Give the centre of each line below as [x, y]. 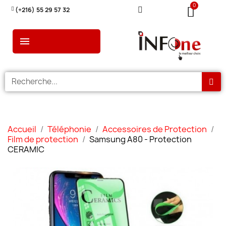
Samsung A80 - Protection [140, 139]
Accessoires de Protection [155, 129]
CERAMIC [26, 150]
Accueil [22, 129]
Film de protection [43, 139]
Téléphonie [69, 129]
